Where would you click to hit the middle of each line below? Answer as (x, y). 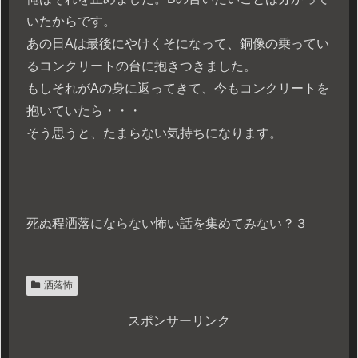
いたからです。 (71, 21)
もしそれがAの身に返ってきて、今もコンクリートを (178, 88)
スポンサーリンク (179, 321)
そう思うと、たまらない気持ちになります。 (154, 133)
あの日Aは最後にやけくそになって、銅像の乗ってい (178, 43)
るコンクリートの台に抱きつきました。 (141, 66)
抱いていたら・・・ (84, 110)
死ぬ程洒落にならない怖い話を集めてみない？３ (167, 224)
